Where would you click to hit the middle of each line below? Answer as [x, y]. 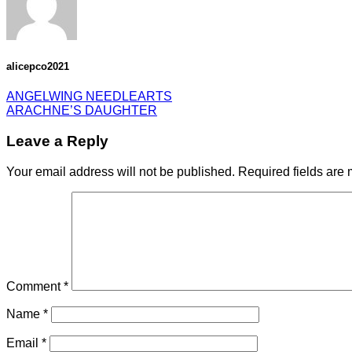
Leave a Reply [57, 141]
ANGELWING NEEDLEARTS [89, 97]
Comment [35, 286]
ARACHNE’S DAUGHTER [82, 111]
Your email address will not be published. [121, 171]
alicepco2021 [38, 67]
